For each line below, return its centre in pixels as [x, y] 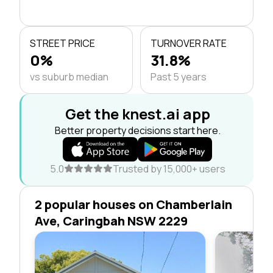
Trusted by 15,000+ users [169, 168]
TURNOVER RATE [189, 43]
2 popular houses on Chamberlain [133, 204]
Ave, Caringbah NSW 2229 [111, 221]
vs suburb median [69, 76]
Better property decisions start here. [137, 130]
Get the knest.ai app [137, 113]
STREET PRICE [62, 43]
